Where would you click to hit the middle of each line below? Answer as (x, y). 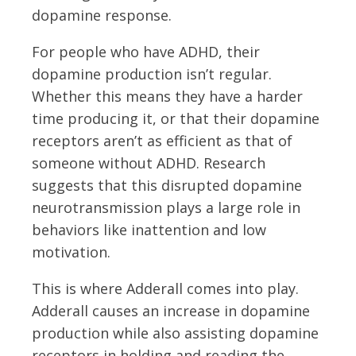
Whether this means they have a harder (167, 96)
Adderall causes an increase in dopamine (171, 310)
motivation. (71, 252)
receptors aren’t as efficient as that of (162, 140)
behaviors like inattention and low (149, 229)
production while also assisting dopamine (175, 333)
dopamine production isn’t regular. (152, 74)
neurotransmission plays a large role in (166, 207)
